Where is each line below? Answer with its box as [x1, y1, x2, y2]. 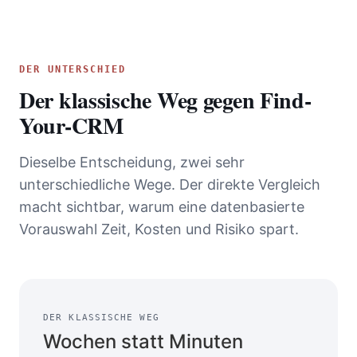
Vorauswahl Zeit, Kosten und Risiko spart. [19, 221, 299, 238]
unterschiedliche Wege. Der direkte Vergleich [19, 176, 320, 194]
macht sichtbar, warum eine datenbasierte [19, 198, 304, 216]
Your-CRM [19, 109, 124, 143]
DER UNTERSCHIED [19, 64, 126, 76]
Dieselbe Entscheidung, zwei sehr [19, 154, 245, 171]
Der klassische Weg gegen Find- [19, 84, 312, 117]
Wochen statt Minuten [43, 330, 243, 354]
